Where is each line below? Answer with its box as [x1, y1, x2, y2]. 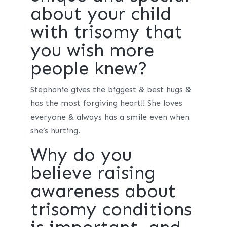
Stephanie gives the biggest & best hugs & [30, 85, 191, 94]
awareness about [30, 180, 176, 202]
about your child [30, 3, 171, 24]
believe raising [30, 162, 156, 183]
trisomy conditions [30, 198, 192, 220]
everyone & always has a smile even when [30, 112, 190, 122]
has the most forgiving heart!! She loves [30, 98, 182, 108]
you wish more [30, 39, 154, 61]
